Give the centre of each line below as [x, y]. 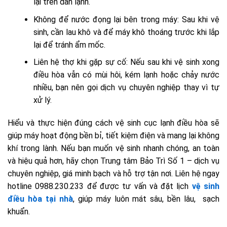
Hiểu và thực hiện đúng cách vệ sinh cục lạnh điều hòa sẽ [113, 123]
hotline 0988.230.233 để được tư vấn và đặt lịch [98, 186]
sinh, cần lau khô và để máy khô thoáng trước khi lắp [126, 32]
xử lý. [42, 100]
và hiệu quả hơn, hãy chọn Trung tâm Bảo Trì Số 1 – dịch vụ [113, 161]
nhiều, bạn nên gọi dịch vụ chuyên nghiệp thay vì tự [126, 88]
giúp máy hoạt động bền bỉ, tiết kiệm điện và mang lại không [113, 136]
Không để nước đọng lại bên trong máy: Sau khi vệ [126, 19]
